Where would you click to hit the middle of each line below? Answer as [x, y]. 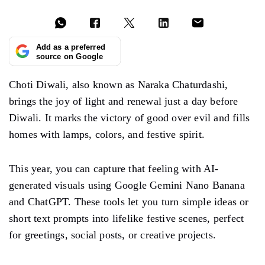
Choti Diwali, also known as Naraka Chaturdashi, [119, 84]
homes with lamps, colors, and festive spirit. [107, 134]
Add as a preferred [70, 48]
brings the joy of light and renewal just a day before [124, 101]
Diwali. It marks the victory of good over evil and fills [130, 117]
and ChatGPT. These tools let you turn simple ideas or [129, 201]
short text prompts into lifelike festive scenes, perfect [127, 218]
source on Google [70, 56]
